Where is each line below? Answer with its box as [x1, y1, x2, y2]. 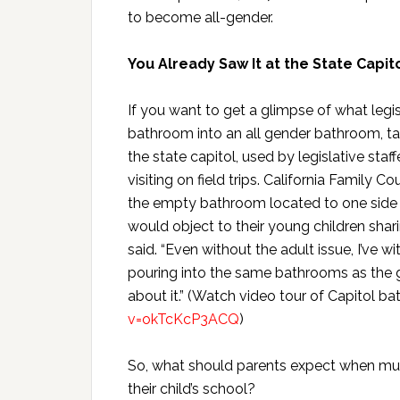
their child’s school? [128, 380, 255, 398]
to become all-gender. [128, 9, 273, 27]
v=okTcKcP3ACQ [128, 311, 239, 329]
